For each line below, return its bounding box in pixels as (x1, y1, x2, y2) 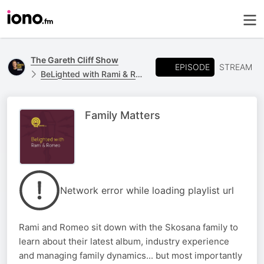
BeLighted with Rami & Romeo (41, 69, 136, 79)
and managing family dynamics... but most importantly (19, 250, 242, 261)
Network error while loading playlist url (60, 184, 234, 196)
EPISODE (175, 61, 210, 72)
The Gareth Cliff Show (31, 55, 118, 65)
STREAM (219, 62, 252, 72)
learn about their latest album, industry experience (19, 236, 229, 247)
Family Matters (85, 109, 160, 121)
